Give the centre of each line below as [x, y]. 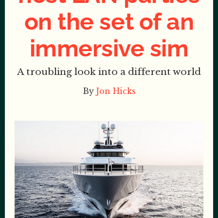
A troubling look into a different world [109, 72]
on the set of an [109, 21]
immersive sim [109, 48]
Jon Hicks [116, 91]
